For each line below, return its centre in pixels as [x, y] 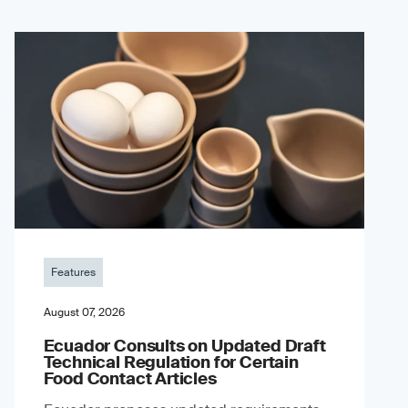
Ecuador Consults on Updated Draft [184, 346]
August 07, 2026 [84, 312]
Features [73, 272]
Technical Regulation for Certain [171, 362]
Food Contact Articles [130, 378]
